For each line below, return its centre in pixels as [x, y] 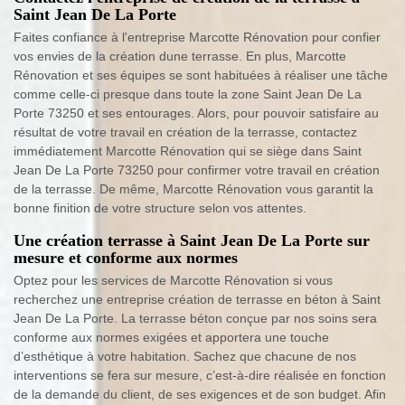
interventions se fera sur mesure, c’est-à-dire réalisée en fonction [200, 375]
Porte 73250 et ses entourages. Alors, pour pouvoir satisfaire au [196, 113]
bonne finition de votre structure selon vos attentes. [160, 207]
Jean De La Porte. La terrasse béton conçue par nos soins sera [195, 318]
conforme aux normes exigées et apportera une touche [171, 337]
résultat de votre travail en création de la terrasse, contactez [185, 132]
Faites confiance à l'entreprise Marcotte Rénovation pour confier [197, 37]
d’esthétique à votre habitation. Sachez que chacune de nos [185, 356]
